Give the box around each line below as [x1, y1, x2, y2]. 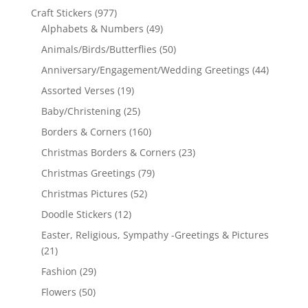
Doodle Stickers [41, 208, 112, 221]
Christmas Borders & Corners [41, 146, 176, 159]
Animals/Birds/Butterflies [41, 43, 157, 56]
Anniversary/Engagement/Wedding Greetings [41, 63, 250, 77]
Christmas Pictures [41, 187, 128, 201]
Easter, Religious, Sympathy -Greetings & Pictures [41, 228, 269, 242]
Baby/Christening [41, 104, 121, 118]
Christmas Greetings [41, 166, 135, 180]
